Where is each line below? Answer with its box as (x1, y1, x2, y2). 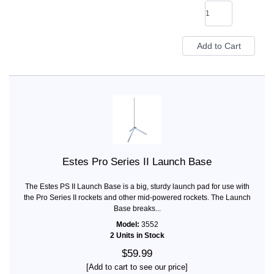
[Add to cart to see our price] (86, 262, 188, 272)
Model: (116, 220, 139, 229)
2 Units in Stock (109, 231, 165, 240)
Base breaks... (113, 204, 161, 213)
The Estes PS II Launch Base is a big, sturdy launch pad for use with (24, 182, 250, 191)
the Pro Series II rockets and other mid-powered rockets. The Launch (23, 193, 251, 202)
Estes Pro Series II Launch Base (62, 156, 212, 168)
